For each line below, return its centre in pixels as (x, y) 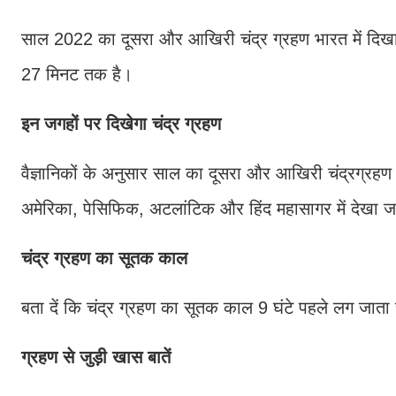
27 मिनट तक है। (80, 74)
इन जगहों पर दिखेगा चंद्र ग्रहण (121, 123)
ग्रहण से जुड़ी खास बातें (96, 357)
